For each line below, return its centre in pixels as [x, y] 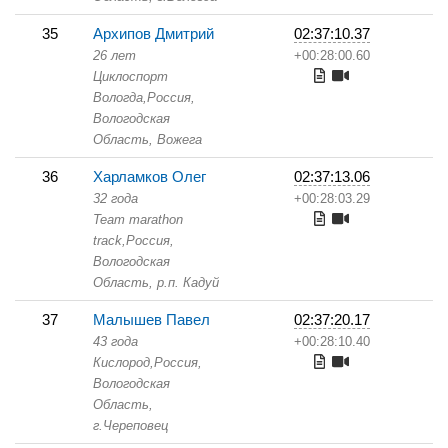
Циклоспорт [130, 76]
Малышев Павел [151, 319]
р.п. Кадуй [186, 282]
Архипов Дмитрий [153, 33]
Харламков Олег [149, 176]
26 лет [114, 55]
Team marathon [138, 219]
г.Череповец [130, 425]
